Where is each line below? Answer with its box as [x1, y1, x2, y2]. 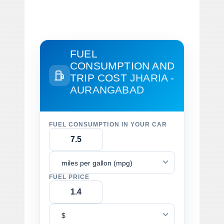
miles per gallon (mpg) [61, 158, 132, 167]
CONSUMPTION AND [70, 59, 174, 71]
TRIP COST [70, 71, 130, 83]
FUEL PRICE [49, 173, 90, 180]
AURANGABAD [70, 83, 144, 95]
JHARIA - [130, 71, 174, 83]
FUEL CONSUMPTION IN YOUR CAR [49, 121, 167, 127]
